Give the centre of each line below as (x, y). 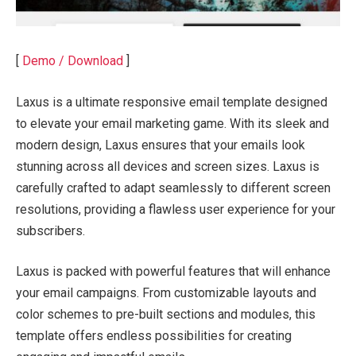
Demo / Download (73, 61)
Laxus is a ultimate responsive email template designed (172, 102)
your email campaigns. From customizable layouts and (166, 293)
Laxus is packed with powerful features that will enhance (173, 272)
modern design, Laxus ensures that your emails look (161, 145)
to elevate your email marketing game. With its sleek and (172, 123)
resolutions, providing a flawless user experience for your (176, 209)
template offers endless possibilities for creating (154, 336)
